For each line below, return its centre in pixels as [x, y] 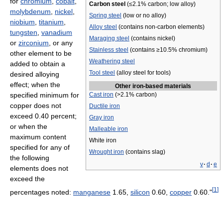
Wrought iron [107, 152]
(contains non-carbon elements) [161, 27]
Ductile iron [105, 106]
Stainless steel [109, 50]
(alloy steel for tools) [143, 73]
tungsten [24, 32]
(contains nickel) [152, 38]
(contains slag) [145, 152]
